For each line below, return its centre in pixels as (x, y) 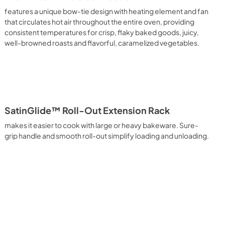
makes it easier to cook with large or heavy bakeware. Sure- (102, 125)
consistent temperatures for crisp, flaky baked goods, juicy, (102, 32)
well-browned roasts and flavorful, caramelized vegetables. (102, 43)
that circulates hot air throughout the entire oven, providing (100, 22)
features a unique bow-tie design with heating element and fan (107, 11)
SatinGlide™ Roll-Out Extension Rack (87, 110)
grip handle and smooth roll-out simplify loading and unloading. (107, 136)
